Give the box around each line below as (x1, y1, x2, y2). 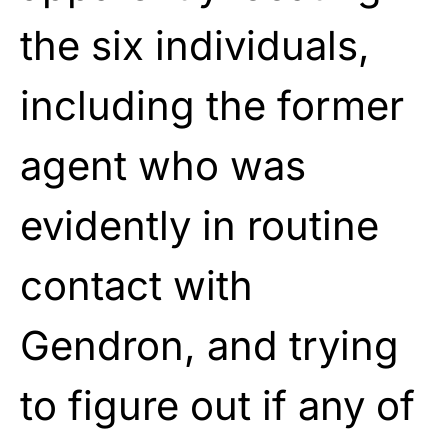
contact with (20, 260, 253, 310)
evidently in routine (20, 200, 379, 250)
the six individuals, (20, 20, 370, 70)
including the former (20, 80, 404, 130)
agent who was (20, 140, 306, 190)
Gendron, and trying (20, 320, 399, 370)
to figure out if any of (20, 380, 415, 430)
